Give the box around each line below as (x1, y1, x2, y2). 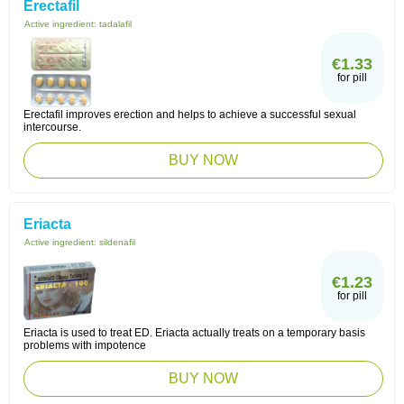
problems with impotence (23, 339, 146, 352)
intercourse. (23, 121, 81, 133)
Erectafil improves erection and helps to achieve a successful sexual (23, 108, 356, 121)
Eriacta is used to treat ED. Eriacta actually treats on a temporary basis (23, 326, 365, 339)
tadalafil (99, 19, 132, 29)
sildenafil (99, 237, 135, 247)
